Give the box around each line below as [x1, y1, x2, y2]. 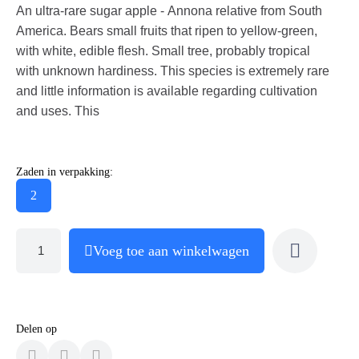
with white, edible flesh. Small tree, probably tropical [16, 44, 310, 58]
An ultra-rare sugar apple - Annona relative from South [16, 4, 322, 18]
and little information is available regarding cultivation [16, 84, 317, 98]
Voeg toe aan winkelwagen [93, 243, 249, 259]
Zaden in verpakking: [16, 166, 113, 178]
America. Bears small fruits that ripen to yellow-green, [16, 24, 317, 38]
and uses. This [16, 104, 99, 118]
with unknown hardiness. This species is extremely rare [16, 64, 329, 78]
